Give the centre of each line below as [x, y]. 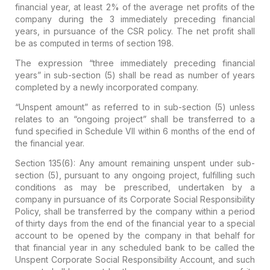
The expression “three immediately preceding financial [135, 63]
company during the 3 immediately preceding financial [135, 19]
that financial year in [58, 247]
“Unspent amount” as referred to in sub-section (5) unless [135, 107]
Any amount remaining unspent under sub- [165, 163]
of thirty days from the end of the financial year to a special [135, 223]
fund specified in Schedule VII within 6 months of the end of [135, 131]
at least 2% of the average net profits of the [165, 7]
